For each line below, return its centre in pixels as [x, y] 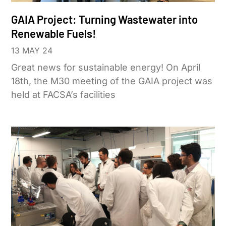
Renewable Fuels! [54, 34]
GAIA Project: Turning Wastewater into [105, 19]
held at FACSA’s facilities [64, 95]
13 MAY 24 [32, 51]
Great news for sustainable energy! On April [106, 68]
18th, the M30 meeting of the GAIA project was [112, 81]
